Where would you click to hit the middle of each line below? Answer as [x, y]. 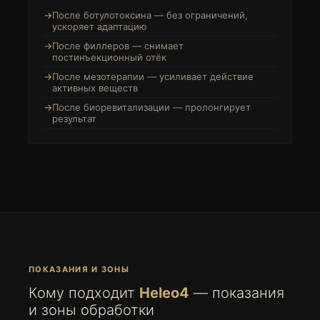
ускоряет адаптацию [100, 26]
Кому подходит [84, 293]
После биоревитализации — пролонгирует [151, 107]
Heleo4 [164, 293]
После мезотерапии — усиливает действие [153, 76]
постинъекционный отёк [109, 57]
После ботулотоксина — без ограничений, [150, 15]
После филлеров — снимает [118, 46]
